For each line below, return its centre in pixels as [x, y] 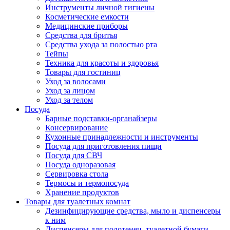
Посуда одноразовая [80, 165]
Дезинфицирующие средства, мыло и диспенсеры [133, 211]
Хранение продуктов [82, 192]
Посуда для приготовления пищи [103, 146]
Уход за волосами [75, 81]
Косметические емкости [87, 17]
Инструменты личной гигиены [100, 7]
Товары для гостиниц [83, 72]
